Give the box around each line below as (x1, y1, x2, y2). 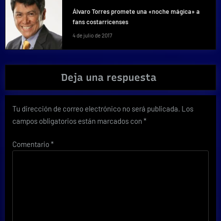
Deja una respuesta (61, 71, 157, 83)
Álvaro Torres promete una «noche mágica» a (72, 7, 200, 16)
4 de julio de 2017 (72, 32, 112, 38)
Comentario (12, 140, 51, 149)
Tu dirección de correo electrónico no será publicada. (12, 104, 180, 113)
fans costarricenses (72, 18, 128, 26)
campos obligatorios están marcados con (12, 116, 144, 125)
